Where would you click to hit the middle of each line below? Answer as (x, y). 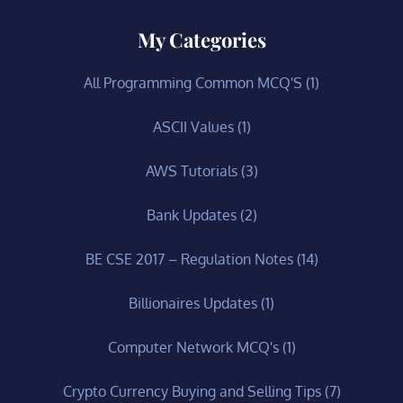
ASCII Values (193, 126)
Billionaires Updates (193, 303)
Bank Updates (191, 215)
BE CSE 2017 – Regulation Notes (189, 259)
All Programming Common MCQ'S (193, 82)
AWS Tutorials (191, 170)
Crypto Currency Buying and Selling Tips (192, 391)
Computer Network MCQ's (193, 347)
